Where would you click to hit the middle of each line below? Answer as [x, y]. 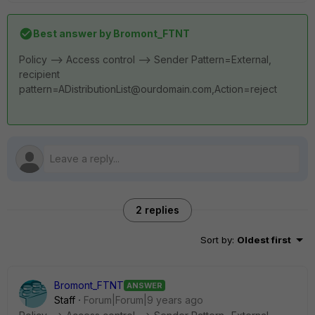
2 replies [157, 210]
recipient [39, 74]
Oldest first [264, 240]
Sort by [216, 240]
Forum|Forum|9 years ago [143, 300]
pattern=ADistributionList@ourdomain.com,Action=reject [148, 89]
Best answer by [72, 33]
